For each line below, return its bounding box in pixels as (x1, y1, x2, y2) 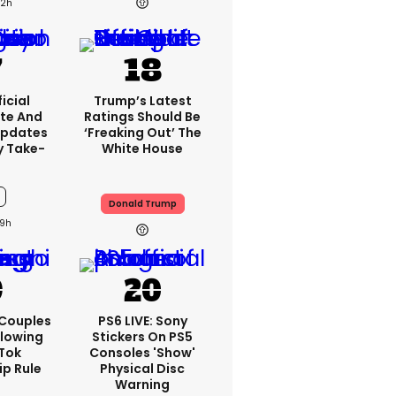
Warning (115, 376, 170, 393)
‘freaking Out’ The (83, 124, 202, 141)
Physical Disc (100, 360, 185, 377)
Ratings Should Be (84, 108, 201, 126)
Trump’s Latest (93, 92, 192, 110)
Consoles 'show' (89, 344, 195, 362)
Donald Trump (108, 197, 177, 210)
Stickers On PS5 (92, 328, 193, 346)
